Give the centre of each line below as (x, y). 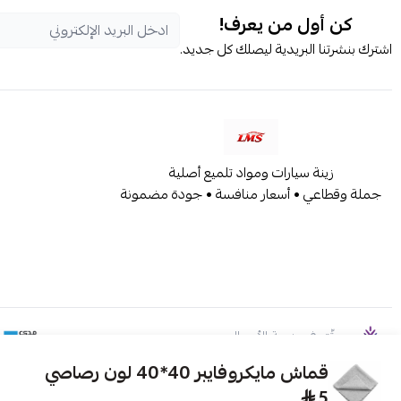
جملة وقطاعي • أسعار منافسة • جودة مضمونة (251, 194)
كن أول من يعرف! (286, 25)
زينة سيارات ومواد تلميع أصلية (251, 173)
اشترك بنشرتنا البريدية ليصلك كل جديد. (286, 49)
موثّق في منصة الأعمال (289, 337)
